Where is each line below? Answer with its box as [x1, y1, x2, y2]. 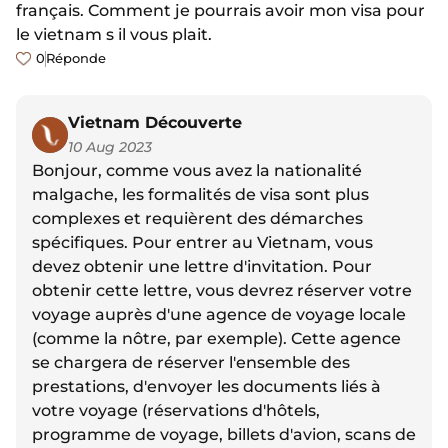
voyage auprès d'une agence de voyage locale [32, 305, 406, 325]
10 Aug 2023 [68, 138, 152, 157]
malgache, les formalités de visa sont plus [32, 185, 369, 205]
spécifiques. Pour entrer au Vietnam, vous [32, 233, 373, 253]
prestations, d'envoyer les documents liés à [32, 377, 381, 397]
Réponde [46, 51, 106, 67]
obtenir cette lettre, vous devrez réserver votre [32, 281, 412, 301]
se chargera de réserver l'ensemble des [32, 353, 350, 373]
